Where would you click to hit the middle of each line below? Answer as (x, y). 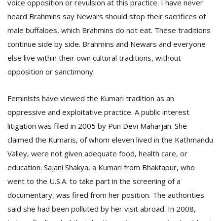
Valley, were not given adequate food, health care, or (97, 153)
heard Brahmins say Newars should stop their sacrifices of (107, 16)
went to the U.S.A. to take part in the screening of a (94, 181)
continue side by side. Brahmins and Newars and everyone (107, 44)
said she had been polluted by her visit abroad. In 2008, (102, 209)
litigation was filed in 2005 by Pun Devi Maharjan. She (97, 126)
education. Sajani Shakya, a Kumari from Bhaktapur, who (101, 167)
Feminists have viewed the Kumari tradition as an (91, 98)
